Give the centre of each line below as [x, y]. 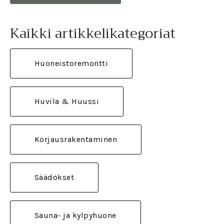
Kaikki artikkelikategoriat [93, 34]
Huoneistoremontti [71, 63]
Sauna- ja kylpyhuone [75, 215]
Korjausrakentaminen [76, 139]
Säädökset [54, 177]
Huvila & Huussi [67, 101]
